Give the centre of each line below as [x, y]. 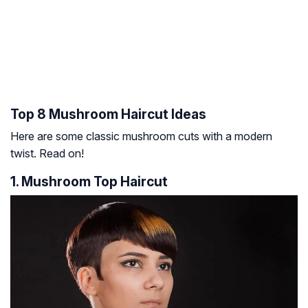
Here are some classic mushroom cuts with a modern [141, 136]
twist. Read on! [47, 154]
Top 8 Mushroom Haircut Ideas [108, 114]
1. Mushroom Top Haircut [89, 182]
